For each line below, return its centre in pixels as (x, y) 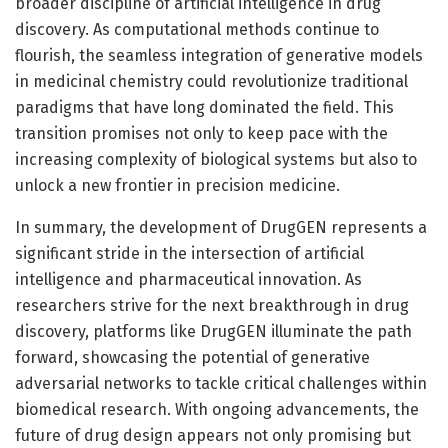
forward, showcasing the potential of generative (192, 357)
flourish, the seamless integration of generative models (219, 55)
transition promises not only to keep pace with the (201, 133)
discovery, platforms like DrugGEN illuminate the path (213, 331)
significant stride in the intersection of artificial (189, 253)
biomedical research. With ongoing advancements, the (217, 409)
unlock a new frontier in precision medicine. (177, 185)
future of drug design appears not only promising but (213, 435)
